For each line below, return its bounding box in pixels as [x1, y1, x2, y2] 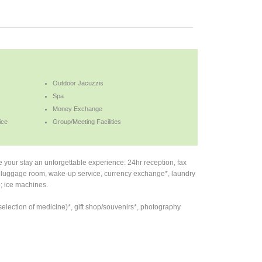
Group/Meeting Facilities [53, 118, 122, 125]
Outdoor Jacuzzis [53, 79, 104, 87]
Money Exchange [53, 105, 103, 112]
